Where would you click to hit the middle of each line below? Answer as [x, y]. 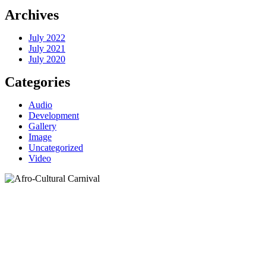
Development [54, 115]
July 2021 [47, 48]
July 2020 [47, 59]
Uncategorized [56, 148]
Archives [32, 15]
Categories [37, 82]
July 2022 [47, 38]
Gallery [42, 126]
